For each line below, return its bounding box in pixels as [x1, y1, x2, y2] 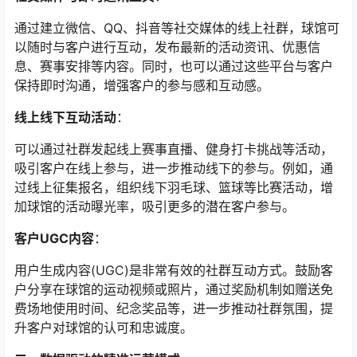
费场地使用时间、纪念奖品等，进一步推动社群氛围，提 [14, 300, 333, 317]
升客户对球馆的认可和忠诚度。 [14, 320, 193, 336]
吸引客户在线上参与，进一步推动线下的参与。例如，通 [14, 160, 333, 177]
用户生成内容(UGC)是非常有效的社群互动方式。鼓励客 [14, 262, 333, 279]
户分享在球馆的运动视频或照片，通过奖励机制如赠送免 [14, 281, 333, 298]
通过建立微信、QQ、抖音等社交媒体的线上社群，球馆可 [14, 20, 339, 37]
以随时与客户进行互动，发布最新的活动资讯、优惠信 [14, 39, 320, 56]
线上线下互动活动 [14, 109, 116, 126]
